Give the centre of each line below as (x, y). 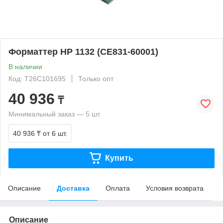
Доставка (73, 188)
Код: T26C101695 (37, 78)
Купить (119, 158)
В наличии (25, 66)
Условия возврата (175, 188)
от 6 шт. (55, 133)
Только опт (96, 78)
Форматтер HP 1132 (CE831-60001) (83, 52)
